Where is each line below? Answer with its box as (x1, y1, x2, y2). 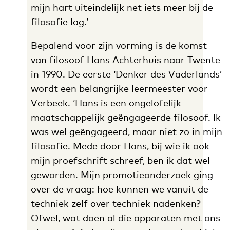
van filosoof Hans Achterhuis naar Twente (30, 54, 220, 65)
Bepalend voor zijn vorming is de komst (30, 40, 207, 51)
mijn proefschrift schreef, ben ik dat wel (30, 155, 210, 166)
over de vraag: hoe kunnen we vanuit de (30, 183, 208, 195)
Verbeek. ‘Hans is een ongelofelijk (30, 97, 181, 108)
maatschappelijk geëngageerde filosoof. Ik (30, 111, 221, 123)
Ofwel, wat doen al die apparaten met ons (30, 212, 220, 223)
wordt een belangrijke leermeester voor (30, 83, 208, 94)
